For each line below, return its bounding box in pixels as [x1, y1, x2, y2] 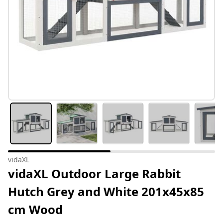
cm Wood [8, 201, 63, 218]
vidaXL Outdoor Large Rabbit [8, 165, 181, 182]
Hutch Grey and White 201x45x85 [8, 183, 204, 200]
